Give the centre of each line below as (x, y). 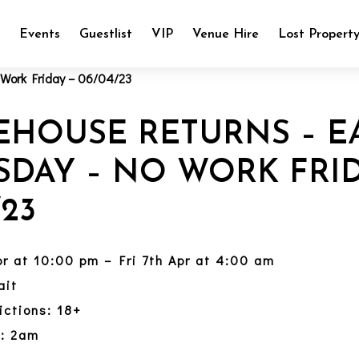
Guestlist (106, 34)
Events (40, 34)
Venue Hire (226, 34)
